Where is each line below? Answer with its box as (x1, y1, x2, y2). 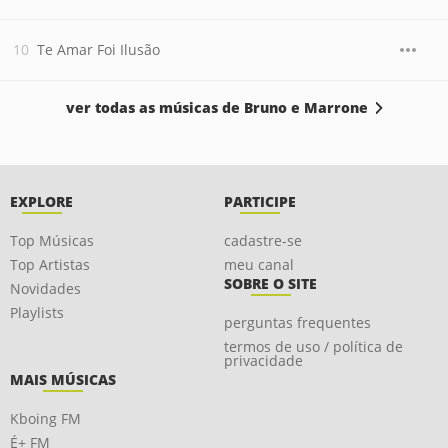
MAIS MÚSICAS (10, 370, 116, 389)
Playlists (10, 303, 64, 322)
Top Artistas (10, 255, 90, 274)
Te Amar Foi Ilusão (37, 40, 160, 59)
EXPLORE (10, 192, 73, 211)
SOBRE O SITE (224, 274, 317, 293)
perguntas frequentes (224, 313, 371, 332)
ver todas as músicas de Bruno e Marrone (65, 98, 368, 117)
